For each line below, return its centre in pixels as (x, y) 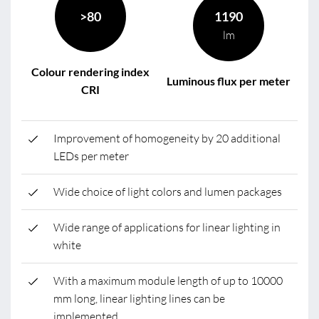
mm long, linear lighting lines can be (139, 298)
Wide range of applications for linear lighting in (167, 227)
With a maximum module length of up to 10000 (168, 281)
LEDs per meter (91, 156)
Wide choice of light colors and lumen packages (168, 192)
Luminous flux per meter (229, 80)
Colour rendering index (90, 72)
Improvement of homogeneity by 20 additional (167, 138)
